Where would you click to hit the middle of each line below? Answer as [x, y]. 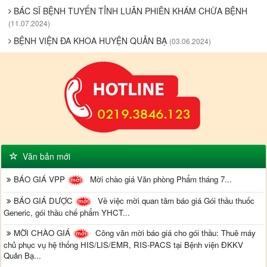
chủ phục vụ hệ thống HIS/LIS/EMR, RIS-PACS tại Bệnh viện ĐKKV [124, 244]
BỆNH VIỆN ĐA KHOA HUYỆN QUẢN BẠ [90, 41]
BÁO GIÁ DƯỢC [45, 200]
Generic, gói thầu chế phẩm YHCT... [67, 212]
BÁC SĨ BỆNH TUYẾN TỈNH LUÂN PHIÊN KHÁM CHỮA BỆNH [129, 11]
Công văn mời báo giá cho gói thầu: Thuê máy [175, 232]
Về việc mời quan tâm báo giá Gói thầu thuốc [175, 200]
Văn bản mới [44, 156]
